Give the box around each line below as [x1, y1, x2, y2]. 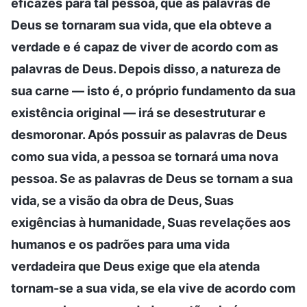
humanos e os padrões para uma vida [11, 236, 230, 251]
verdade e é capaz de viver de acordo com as [11, 39, 278, 54]
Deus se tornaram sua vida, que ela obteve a [11, 17, 271, 32]
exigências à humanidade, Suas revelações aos [11, 214, 291, 230]
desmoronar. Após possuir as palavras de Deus [11, 127, 287, 142]
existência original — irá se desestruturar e [11, 105, 266, 120]
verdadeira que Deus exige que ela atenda [11, 258, 260, 273]
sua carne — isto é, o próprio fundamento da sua [11, 83, 295, 98]
